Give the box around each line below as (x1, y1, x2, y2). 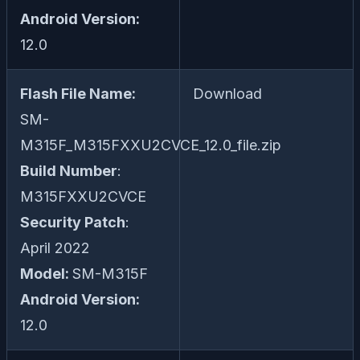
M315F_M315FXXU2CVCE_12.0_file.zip (20, 137, 281, 154)
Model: (20, 265, 72, 283)
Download (193, 85, 262, 103)
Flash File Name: (20, 85, 136, 103)
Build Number (20, 162, 117, 180)
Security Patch (20, 214, 125, 231)
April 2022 (20, 239, 90, 257)
